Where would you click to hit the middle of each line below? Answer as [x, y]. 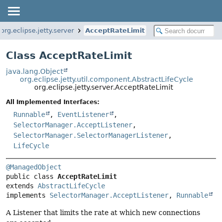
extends [22, 186]
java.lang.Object [34, 71]
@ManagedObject [34, 167]
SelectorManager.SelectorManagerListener [91, 136]
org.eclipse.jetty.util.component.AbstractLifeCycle [107, 79]
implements [28, 195]
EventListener [83, 115]
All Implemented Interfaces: [53, 102]
